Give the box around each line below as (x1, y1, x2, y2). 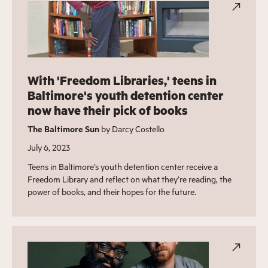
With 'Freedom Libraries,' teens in (27, 72, 217, 89)
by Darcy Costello (99, 123, 165, 135)
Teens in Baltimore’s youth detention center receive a (27, 160, 218, 172)
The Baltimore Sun (27, 123, 99, 135)
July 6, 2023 (27, 141, 70, 153)
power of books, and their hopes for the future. (27, 185, 196, 197)
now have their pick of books (27, 102, 188, 118)
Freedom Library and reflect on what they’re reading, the (27, 173, 232, 185)
